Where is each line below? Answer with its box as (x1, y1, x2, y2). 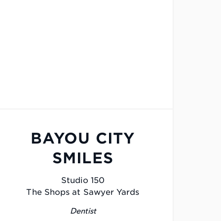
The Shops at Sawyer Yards (26, 187, 140, 197)
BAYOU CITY (31, 129, 135, 147)
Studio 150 (61, 176, 105, 185)
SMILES (52, 149, 113, 167)
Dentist (70, 206, 96, 216)
